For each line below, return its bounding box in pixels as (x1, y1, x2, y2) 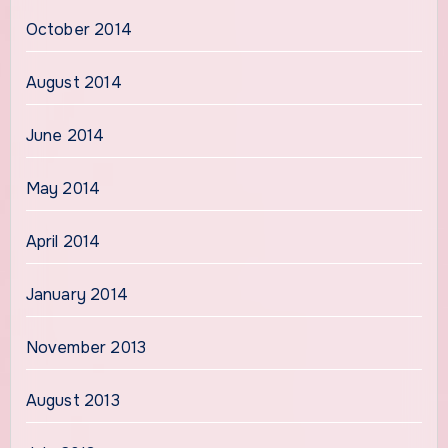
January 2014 (25, 284, 128, 306)
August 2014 (25, 72, 122, 94)
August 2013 (25, 390, 120, 412)
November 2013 (25, 337, 147, 359)
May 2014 (25, 178, 101, 200)
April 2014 (25, 231, 101, 253)
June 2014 (25, 125, 105, 147)
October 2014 (25, 19, 132, 41)
